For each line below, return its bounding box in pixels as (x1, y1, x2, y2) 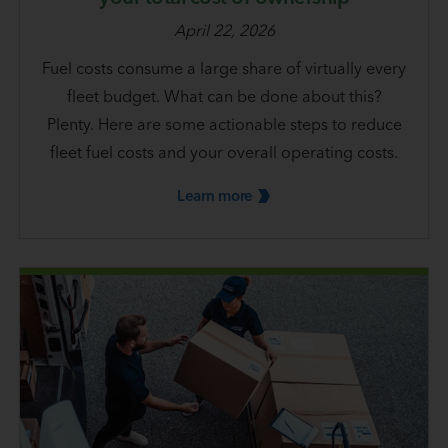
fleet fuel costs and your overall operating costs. (50, 141, 398, 162)
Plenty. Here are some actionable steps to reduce (46, 113, 402, 134)
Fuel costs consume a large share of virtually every (42, 57, 406, 78)
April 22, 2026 (173, 19, 275, 40)
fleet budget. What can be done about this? (66, 85, 382, 106)
